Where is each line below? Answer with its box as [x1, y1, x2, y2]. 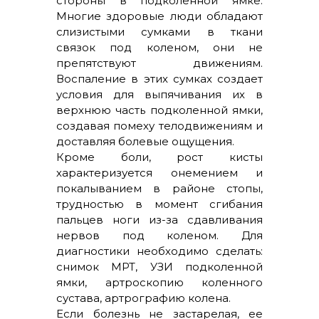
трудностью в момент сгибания [56, 197, 263, 211]
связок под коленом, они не [56, 41, 263, 54]
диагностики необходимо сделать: [56, 244, 263, 258]
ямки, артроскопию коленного [56, 276, 263, 289]
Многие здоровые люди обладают [56, 9, 263, 23]
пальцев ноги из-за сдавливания [56, 213, 263, 226]
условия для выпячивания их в [56, 88, 263, 101]
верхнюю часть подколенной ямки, [56, 103, 263, 117]
